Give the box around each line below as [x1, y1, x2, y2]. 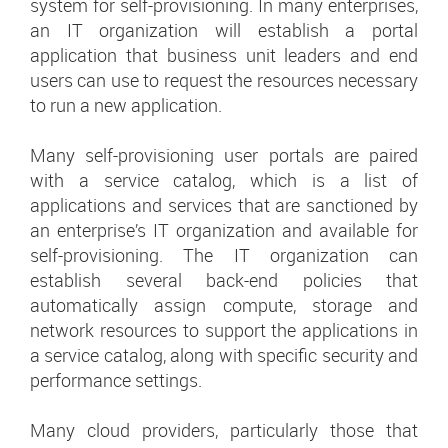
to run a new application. [30, 93, 222, 118]
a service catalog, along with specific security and [30, 343, 418, 368]
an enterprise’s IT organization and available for [30, 218, 418, 243]
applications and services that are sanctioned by [30, 193, 418, 218]
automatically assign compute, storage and [30, 293, 418, 318]
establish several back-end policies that [30, 268, 418, 293]
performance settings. [30, 368, 202, 393]
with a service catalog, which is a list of [30, 168, 418, 193]
